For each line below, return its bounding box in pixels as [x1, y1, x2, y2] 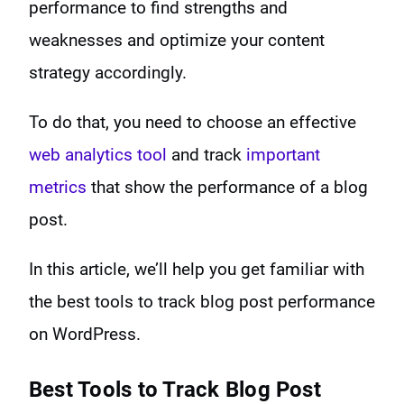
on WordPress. [29, 323, 141, 344]
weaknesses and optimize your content [29, 29, 325, 50]
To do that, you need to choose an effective [29, 111, 356, 133]
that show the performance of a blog [87, 176, 368, 197]
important [246, 143, 320, 165]
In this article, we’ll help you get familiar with [29, 258, 364, 280]
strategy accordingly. [29, 61, 187, 83]
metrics [29, 176, 87, 197]
